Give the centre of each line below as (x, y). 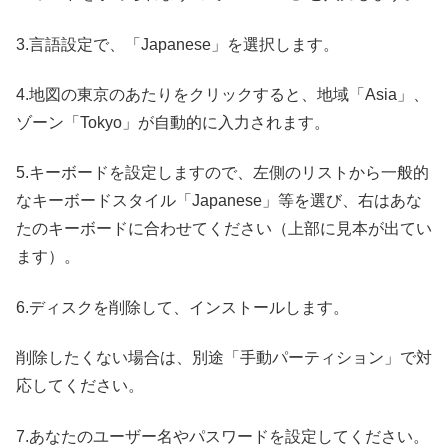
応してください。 (80, 386)
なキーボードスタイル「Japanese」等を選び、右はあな (219, 201)
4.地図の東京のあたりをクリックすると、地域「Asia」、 (222, 94)
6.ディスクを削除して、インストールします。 (182, 307)
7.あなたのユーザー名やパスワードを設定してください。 (222, 436)
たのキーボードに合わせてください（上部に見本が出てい (224, 229)
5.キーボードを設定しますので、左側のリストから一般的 (222, 173)
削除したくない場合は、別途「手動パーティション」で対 (224, 358)
